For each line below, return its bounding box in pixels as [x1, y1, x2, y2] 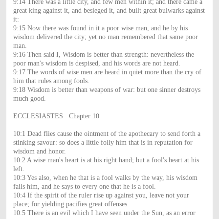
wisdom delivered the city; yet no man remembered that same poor [13, 33, 198, 41]
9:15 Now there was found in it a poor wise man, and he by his [13, 24, 188, 32]
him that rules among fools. [13, 77, 89, 85]
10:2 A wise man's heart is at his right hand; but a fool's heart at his [13, 156, 199, 164]
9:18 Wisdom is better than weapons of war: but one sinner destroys [13, 86, 200, 93]
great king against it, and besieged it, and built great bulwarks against [13, 6, 205, 14]
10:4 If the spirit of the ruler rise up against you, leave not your [13, 191, 189, 199]
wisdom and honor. [13, 147, 66, 155]
